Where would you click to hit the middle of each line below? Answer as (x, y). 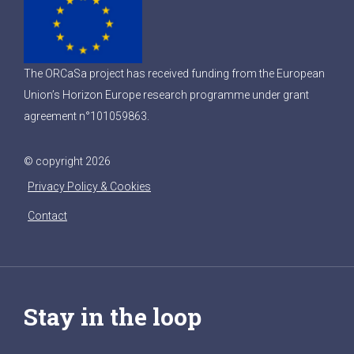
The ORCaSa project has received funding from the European (174, 73)
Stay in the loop (113, 316)
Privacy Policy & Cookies (89, 186)
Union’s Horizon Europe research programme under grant (166, 95)
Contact (47, 216)
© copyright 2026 (67, 161)
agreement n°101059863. (87, 116)
